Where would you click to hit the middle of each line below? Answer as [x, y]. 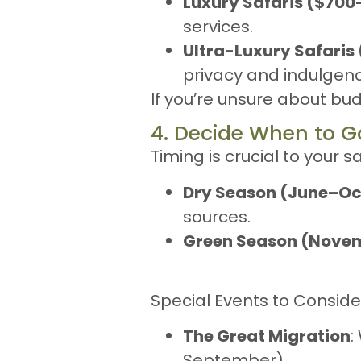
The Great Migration [267, 336]
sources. [217, 216]
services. [218, 26]
